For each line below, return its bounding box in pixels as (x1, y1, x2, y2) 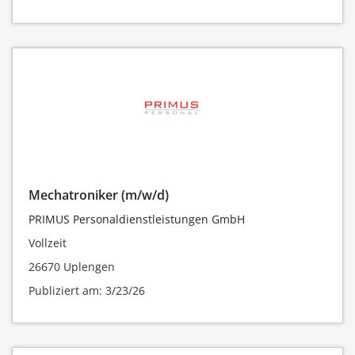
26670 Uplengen (29, 259, 115, 275)
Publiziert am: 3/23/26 (29, 283, 145, 299)
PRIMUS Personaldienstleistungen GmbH (29, 212, 245, 227)
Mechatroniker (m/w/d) (29, 186, 169, 204)
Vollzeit (29, 235, 67, 251)
